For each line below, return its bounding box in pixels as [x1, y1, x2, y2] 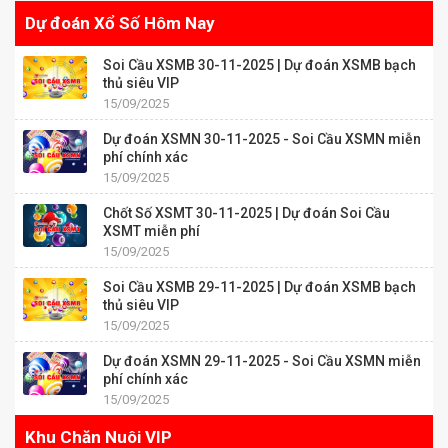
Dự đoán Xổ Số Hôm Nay [25, 13, 215, 34]
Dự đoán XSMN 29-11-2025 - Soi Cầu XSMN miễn [103, 353, 421, 370]
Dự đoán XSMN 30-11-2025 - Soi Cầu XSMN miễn [103, 131, 421, 148]
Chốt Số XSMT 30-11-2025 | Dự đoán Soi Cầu [103, 205, 390, 222]
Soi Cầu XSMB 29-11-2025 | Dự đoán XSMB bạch [103, 279, 416, 296]
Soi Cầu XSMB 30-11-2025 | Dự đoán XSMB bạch [103, 57, 416, 74]
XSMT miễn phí [103, 223, 200, 240]
